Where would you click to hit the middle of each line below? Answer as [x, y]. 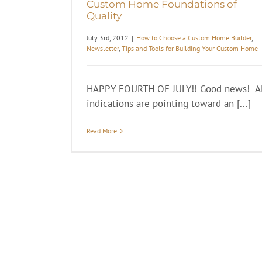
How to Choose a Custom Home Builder [194, 38]
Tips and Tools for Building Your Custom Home [190, 49]
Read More [102, 131]
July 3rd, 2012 [108, 38]
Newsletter [103, 49]
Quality [104, 16]
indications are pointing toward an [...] [169, 104]
